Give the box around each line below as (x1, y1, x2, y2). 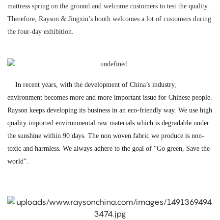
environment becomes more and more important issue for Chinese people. (7, 94, 212, 102)
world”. (7, 158, 28, 165)
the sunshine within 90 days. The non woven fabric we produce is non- (7, 132, 204, 140)
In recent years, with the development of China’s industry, (15, 81, 176, 89)
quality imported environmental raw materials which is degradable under (7, 119, 209, 127)
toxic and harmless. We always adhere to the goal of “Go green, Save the (7, 145, 210, 153)
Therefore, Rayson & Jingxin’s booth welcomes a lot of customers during (7, 15, 211, 23)
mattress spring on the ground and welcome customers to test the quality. (7, 2, 209, 10)
